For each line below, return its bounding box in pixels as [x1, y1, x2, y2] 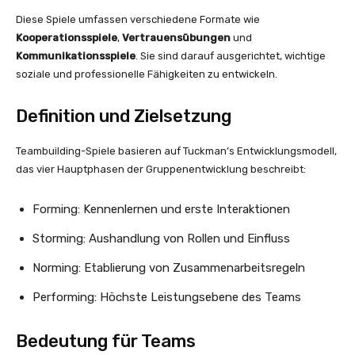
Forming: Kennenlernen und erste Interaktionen [32, 202, 290, 216]
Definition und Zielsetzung [16, 105, 231, 127]
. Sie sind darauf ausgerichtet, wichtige [136, 50, 326, 62]
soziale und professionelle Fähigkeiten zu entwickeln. [16, 68, 277, 80]
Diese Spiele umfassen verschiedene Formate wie [16, 13, 260, 25]
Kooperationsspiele [16, 32, 117, 44]
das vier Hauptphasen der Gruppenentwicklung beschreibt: [16, 163, 306, 175]
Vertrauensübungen [122, 32, 231, 44]
